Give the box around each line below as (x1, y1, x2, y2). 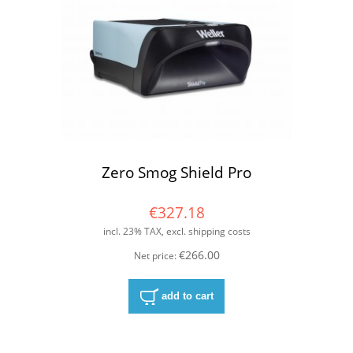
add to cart (161, 289, 214, 302)
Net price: (133, 248, 179, 262)
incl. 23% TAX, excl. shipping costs (102, 225, 251, 239)
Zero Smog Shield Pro (102, 161, 251, 183)
